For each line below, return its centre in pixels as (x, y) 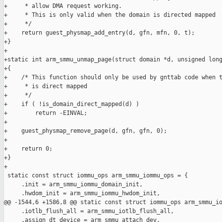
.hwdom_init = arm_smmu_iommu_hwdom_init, (82, 194)
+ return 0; (28, 149)
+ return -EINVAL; (46, 113)
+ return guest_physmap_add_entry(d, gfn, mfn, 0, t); (99, 33)
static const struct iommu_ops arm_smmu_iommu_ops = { (96, 176)
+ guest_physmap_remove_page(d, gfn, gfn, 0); (85, 131)
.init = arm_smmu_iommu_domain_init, (73, 185)
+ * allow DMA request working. (63, 6)
